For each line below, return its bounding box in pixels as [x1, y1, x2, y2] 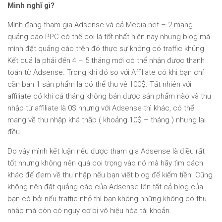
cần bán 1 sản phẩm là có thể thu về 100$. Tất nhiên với [7, 80, 191, 89]
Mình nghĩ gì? [7, 1, 55, 10]
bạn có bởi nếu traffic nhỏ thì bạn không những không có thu [7, 194, 207, 203]
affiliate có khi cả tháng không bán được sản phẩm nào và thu [7, 92, 211, 101]
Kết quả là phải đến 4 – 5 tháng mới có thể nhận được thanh [7, 56, 205, 65]
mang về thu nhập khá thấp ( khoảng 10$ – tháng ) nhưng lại [7, 115, 206, 124]
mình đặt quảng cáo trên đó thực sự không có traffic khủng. [7, 44, 206, 53]
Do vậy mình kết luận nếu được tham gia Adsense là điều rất [7, 147, 205, 156]
